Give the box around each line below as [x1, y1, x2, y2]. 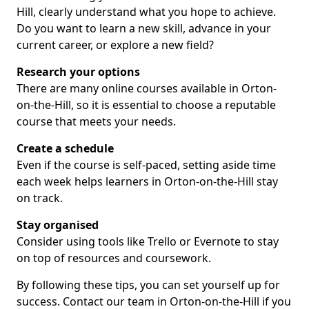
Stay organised [17, 217, 99, 232]
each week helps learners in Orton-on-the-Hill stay [17, 174, 278, 189]
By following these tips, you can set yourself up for [17, 277, 280, 292]
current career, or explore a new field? [17, 37, 214, 52]
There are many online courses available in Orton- [17, 81, 277, 96]
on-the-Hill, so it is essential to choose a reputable [17, 97, 276, 112]
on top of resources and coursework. [17, 250, 211, 266]
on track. [17, 190, 63, 206]
